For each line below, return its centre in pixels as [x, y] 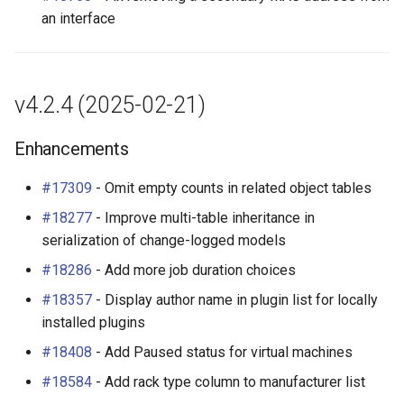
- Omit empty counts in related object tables [232, 188]
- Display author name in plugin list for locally [235, 300]
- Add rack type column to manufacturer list [229, 382]
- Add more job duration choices [194, 270]
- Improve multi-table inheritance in [203, 218]
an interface [78, 18]
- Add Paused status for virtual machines [222, 352]
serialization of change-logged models [164, 240]
